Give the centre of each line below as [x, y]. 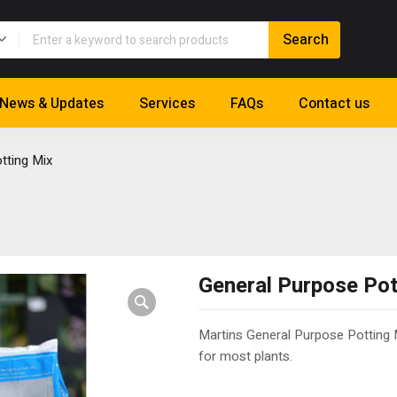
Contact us [334, 104]
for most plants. [245, 357]
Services [167, 104]
